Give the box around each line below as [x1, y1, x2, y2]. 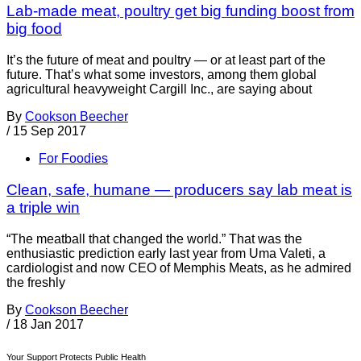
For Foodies [39, 151, 108, 166]
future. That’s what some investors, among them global [6, 68, 317, 82]
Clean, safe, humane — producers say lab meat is [6, 180, 352, 198]
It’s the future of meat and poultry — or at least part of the [6, 53, 326, 68]
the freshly [6, 275, 65, 289]
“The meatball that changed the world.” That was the [6, 231, 302, 246]
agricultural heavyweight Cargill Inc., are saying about [6, 82, 312, 97]
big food [6, 20, 62, 38]
